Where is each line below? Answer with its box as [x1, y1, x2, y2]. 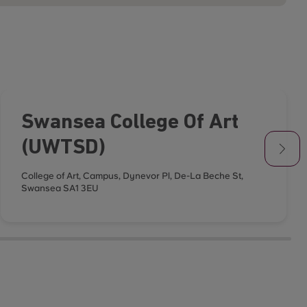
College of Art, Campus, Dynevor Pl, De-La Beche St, [21, 171, 243, 181]
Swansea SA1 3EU [21, 183, 99, 193]
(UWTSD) [21, 138, 106, 159]
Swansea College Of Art [21, 112, 238, 134]
